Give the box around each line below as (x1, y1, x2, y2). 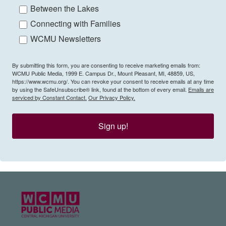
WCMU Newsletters (30, 33, 101, 45)
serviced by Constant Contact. (12, 93, 87, 102)
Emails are (188, 85, 214, 94)
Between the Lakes (30, 3, 99, 15)
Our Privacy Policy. (88, 93, 135, 102)
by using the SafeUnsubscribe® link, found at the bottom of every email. (12, 85, 188, 94)
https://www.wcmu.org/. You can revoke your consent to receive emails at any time (12, 77, 214, 86)
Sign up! (98, 120, 128, 132)
